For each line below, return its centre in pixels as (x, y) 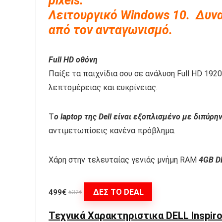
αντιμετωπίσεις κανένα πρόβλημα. (112, 131)
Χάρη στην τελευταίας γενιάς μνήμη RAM (124, 160)
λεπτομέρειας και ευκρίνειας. (103, 88)
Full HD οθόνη (73, 60)
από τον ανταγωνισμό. (112, 30)
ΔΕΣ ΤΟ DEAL (118, 192)
